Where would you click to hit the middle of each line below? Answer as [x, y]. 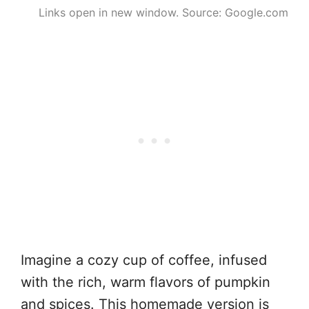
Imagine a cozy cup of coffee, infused [144, 260]
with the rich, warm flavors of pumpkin [146, 282]
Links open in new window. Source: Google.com [163, 12]
